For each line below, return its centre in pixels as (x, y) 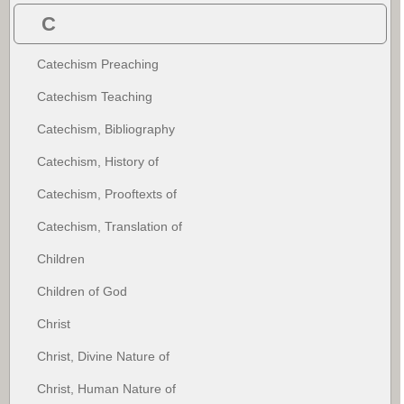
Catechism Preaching (98, 64)
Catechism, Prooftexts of (107, 193)
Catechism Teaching (95, 96)
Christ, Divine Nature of (103, 356)
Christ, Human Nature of (106, 388)
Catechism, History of (98, 161)
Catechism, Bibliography (106, 129)
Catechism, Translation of (110, 226)
